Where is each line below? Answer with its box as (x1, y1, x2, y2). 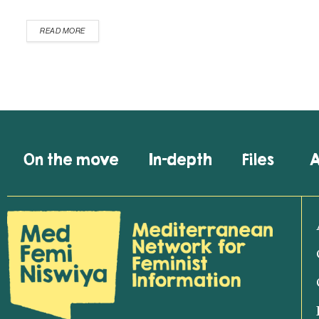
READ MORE (40, 27, 85, 36)
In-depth (148, 150, 212, 169)
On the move (23, 150, 119, 169)
